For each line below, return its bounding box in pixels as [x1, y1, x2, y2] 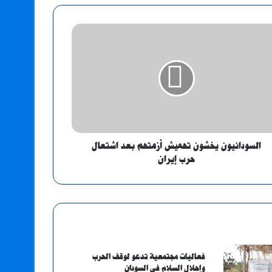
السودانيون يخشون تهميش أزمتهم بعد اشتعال [92, 141, 261, 151]
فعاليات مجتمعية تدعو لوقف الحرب [92, 252, 206, 262]
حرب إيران [158, 154, 195, 165]
